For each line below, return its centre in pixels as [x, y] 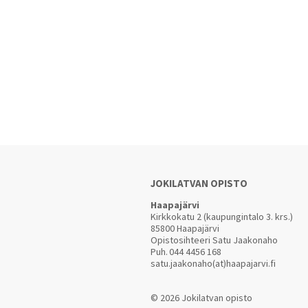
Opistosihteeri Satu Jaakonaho [214, 240]
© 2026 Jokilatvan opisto [201, 298]
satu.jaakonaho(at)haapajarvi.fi [213, 263]
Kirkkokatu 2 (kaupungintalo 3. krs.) [222, 217]
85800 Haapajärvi [185, 228]
